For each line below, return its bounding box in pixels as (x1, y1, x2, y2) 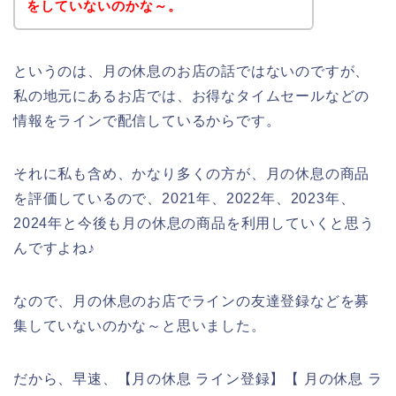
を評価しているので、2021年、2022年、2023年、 (13, 190, 355, 206)
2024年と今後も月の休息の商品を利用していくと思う (13, 215, 375, 231)
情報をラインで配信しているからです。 (13, 112, 281, 128)
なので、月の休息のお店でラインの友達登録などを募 (13, 293, 370, 308)
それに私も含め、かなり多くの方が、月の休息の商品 (13, 165, 370, 181)
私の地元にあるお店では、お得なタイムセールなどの (13, 88, 370, 103)
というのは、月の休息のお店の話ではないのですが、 (13, 63, 370, 79)
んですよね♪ (13, 240, 95, 255)
